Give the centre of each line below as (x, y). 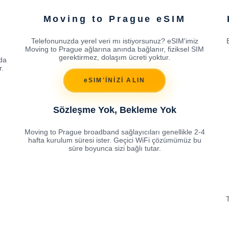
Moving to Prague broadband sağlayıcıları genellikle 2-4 (114, 132)
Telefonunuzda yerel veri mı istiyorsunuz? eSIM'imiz (114, 41)
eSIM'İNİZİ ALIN (114, 81)
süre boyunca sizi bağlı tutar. (114, 148)
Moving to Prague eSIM (114, 19)
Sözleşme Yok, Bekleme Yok (114, 110)
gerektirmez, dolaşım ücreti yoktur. (114, 57)
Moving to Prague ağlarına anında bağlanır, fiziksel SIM (114, 49)
